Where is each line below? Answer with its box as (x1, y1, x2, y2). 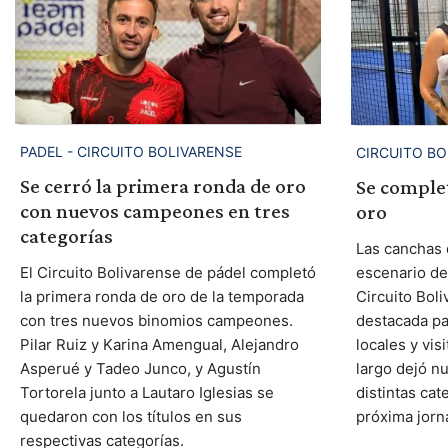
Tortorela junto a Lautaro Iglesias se (19, 383, 274, 403)
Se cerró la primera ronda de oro (19, 174, 306, 199)
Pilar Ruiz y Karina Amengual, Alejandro (19, 335, 299, 355)
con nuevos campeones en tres (19, 199, 290, 224)
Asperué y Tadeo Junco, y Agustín (19, 359, 261, 379)
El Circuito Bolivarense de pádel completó (19, 263, 316, 283)
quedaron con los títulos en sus (19, 407, 242, 427)
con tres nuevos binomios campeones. (19, 311, 293, 331)
